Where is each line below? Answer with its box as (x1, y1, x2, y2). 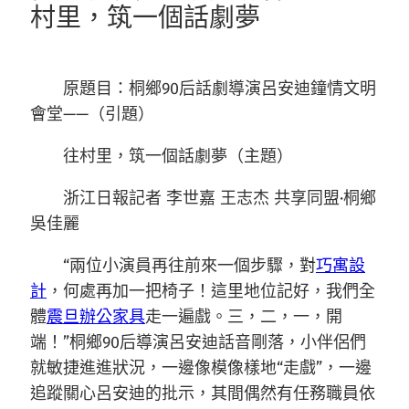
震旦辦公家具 (47, 307, 145, 327)
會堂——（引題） (30, 104, 154, 124)
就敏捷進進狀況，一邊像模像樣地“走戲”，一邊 (30, 358, 372, 378)
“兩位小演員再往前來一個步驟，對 (63, 256, 316, 276)
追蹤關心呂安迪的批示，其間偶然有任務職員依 (30, 383, 375, 404)
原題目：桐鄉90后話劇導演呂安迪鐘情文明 (63, 79, 376, 99)
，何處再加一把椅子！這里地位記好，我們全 (47, 281, 375, 301)
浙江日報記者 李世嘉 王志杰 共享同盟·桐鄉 (63, 188, 376, 208)
